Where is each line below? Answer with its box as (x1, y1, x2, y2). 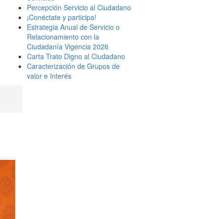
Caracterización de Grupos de (27, 61, 120, 71)
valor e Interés (27, 71, 71, 81)
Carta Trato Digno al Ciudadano (27, 51, 125, 61)
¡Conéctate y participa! (27, 12, 96, 22)
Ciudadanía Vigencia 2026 (27, 42, 109, 51)
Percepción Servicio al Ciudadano (27, 2, 131, 12)
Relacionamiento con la (27, 32, 99, 42)
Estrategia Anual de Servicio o (27, 22, 120, 32)
